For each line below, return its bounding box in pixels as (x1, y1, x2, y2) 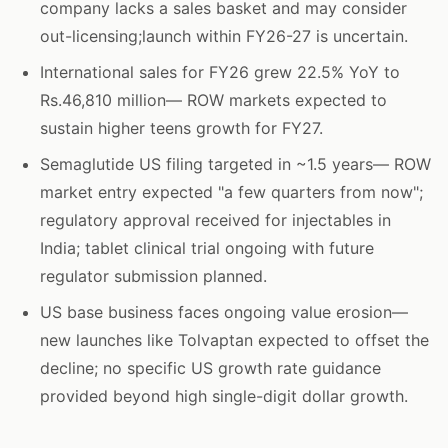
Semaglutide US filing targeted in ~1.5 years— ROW (40, 154, 431, 174)
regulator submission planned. (40, 266, 267, 286)
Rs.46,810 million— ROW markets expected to (40, 90, 387, 110)
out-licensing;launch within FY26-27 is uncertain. (40, 26, 408, 46)
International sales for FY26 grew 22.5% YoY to (40, 62, 400, 82)
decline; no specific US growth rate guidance (40, 358, 381, 378)
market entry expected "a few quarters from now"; (40, 182, 423, 202)
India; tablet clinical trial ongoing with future (40, 238, 374, 258)
